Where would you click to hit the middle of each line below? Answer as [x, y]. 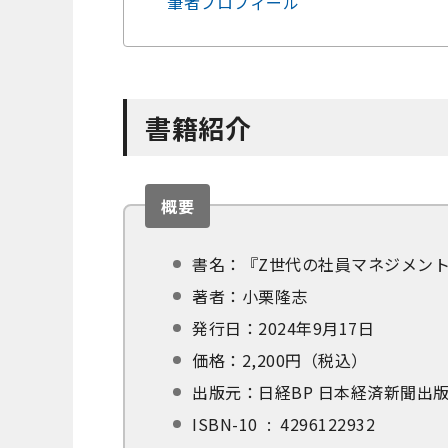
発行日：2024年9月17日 [283, 328]
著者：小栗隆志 [250, 296]
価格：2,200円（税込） [280, 360]
